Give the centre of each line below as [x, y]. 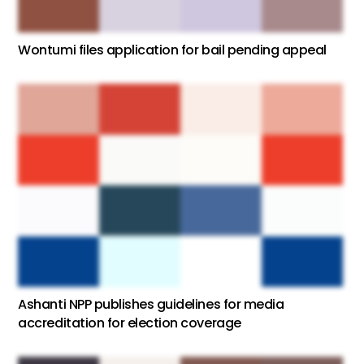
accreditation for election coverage [130, 323]
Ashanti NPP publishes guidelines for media [151, 304]
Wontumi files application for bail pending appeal [172, 50]
